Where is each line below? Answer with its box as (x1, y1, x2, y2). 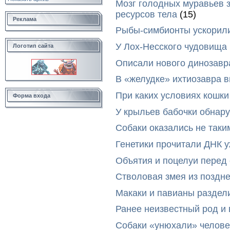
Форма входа (13, 92, 50, 99)
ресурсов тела (116, 9, 177, 20)
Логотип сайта (13, 43, 53, 49)
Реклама (13, 16, 36, 22)
